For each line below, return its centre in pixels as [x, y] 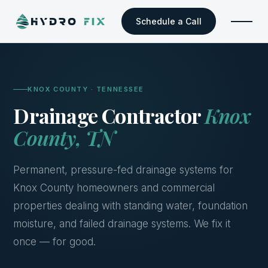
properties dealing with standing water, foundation [131, 206]
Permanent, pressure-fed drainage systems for [124, 170]
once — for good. [55, 242]
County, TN [64, 138]
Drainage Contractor [109, 115]
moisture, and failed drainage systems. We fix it [122, 224]
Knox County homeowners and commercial [114, 188]
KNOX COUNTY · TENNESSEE [86, 89]
